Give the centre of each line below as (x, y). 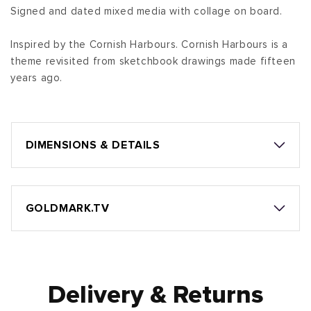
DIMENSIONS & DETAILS (93, 145)
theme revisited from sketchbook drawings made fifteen (153, 62)
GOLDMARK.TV (67, 209)
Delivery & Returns (155, 296)
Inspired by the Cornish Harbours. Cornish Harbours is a (150, 45)
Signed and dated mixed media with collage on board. (146, 12)
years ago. (36, 78)
